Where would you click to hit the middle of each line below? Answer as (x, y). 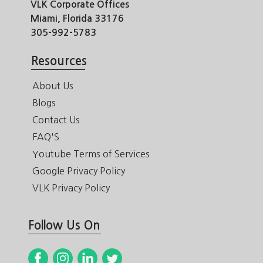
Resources (59, 61)
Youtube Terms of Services (91, 154)
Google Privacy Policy (79, 171)
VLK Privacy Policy (71, 188)
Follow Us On (64, 226)
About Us (53, 86)
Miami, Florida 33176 (76, 19)
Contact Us (56, 120)
